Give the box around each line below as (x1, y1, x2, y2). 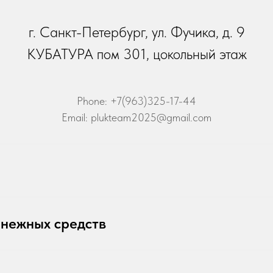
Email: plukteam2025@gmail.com (62, 111, 211, 124)
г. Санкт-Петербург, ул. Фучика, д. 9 (28, 23, 245, 41)
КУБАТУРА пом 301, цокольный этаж (26, 45, 247, 63)
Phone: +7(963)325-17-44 (77, 94, 196, 107)
